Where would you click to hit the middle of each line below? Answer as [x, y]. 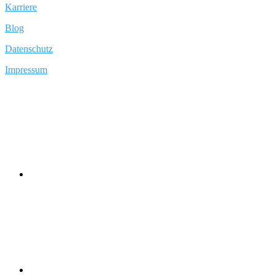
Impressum [26, 69]
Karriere [21, 7]
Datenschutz [29, 48]
